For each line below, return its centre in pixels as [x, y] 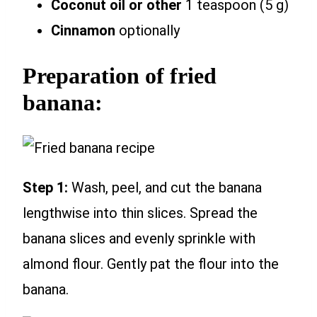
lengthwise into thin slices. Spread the [140, 213]
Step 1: [47, 187]
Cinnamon [83, 31]
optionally [148, 31]
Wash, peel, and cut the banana [167, 187]
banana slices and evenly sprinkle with [139, 238]
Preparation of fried [120, 75]
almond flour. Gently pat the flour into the [151, 264]
